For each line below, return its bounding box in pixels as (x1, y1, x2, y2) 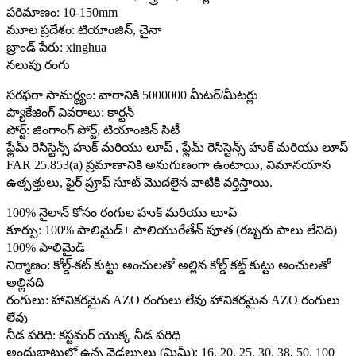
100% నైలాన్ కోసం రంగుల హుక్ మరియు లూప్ (6, 205, 237, 219)
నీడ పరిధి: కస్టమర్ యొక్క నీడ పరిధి (6, 327, 180, 342)
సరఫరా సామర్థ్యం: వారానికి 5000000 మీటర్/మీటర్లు (6, 87, 258, 102)
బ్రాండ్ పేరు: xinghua (6, 40, 106, 54)
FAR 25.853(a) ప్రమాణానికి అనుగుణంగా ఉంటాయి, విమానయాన (6, 157, 331, 172)
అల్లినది (6, 275, 44, 289)
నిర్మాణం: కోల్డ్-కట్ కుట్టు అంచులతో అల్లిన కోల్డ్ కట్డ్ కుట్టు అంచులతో (6, 257, 331, 272)
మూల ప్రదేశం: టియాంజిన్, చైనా (6, 22, 162, 37)
